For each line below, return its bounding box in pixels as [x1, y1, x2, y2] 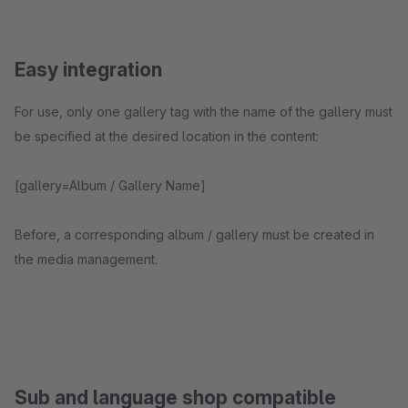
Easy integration [15, 58, 162, 81]
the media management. [15, 251, 158, 267]
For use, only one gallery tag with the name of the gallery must [15, 104, 393, 119]
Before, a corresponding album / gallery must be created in [15, 227, 374, 242]
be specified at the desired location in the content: [15, 128, 319, 144]
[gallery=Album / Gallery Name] [15, 178, 206, 193]
